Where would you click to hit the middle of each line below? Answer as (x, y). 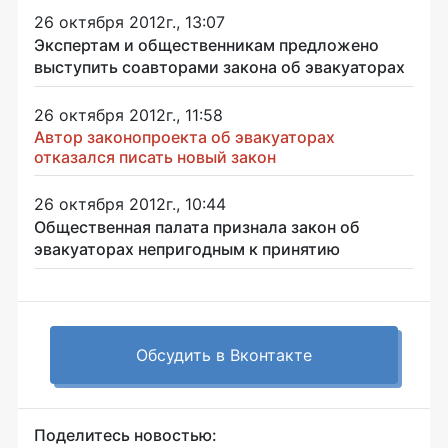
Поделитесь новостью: (125, 435)
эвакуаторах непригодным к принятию (187, 249)
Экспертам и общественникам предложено (206, 45)
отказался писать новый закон (155, 157)
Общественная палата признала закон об (197, 227)
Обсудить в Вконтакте (224, 355)
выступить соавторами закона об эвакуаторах (219, 67)
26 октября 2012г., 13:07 (129, 22)
